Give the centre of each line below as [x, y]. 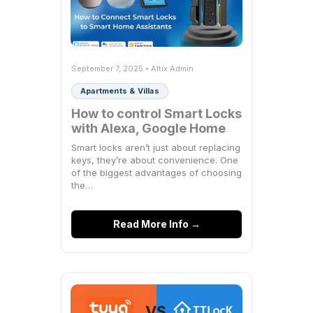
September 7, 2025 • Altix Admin [132, 68]
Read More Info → [156, 224]
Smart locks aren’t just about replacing [156, 147]
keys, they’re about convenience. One [155, 160]
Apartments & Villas [120, 90]
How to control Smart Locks [156, 113]
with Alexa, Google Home [148, 128]
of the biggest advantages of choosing [156, 172]
